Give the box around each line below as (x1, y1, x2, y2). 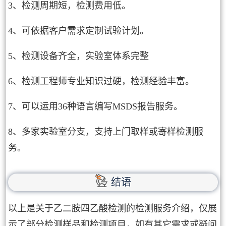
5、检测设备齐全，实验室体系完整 (8, 51, 149, 62)
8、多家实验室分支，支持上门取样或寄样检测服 (8, 127, 204, 137)
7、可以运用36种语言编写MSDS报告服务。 (8, 101, 183, 112)
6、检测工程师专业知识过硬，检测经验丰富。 (8, 76, 195, 87)
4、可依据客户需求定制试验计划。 (8, 26, 149, 36)
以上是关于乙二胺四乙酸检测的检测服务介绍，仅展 (8, 203, 217, 213)
